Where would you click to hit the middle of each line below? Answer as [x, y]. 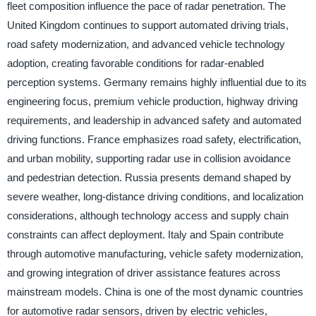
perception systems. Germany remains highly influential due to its [157, 83]
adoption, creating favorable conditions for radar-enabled [135, 63]
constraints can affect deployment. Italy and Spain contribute [145, 235]
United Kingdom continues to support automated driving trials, [147, 25]
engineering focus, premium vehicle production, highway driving [152, 102]
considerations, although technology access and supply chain [147, 216]
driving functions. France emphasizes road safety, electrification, [154, 140]
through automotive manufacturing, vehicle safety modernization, [155, 254]
